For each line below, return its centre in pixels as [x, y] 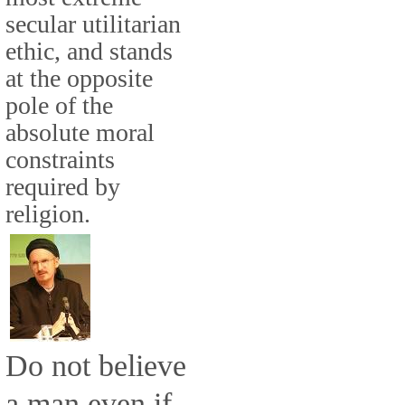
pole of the [59, 105]
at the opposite [79, 78]
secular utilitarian [93, 24]
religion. [48, 213]
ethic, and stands [89, 51]
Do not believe [96, 365]
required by [63, 186]
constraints [60, 159]
